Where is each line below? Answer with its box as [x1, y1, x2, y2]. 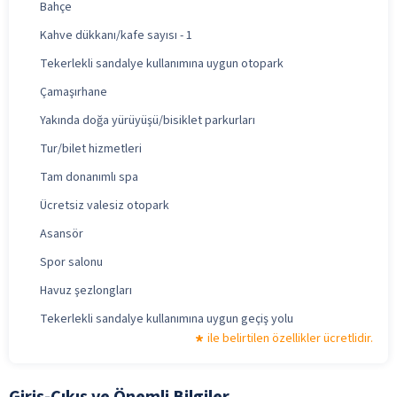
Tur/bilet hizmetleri [40, 139, 142, 158]
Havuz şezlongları [40, 281, 132, 300]
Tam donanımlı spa [40, 167, 138, 186]
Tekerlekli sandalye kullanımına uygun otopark [40, 54, 284, 73]
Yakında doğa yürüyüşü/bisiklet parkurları [40, 111, 255, 129]
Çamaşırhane [40, 82, 107, 101]
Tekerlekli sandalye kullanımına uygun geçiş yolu [40, 309, 293, 328]
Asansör [40, 224, 83, 243]
